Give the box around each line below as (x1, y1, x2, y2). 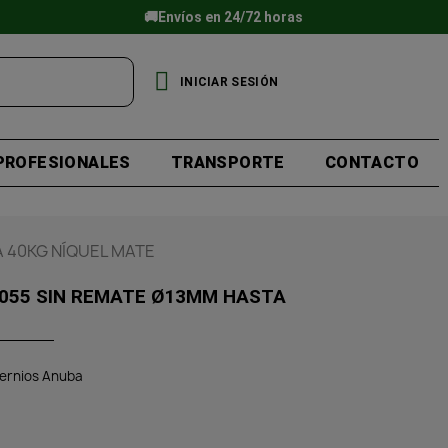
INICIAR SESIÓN (179, 74, 279, 89)
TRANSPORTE (170, 153, 285, 173)
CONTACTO (324, 153, 419, 173)
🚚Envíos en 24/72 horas (144, 9, 304, 25)
